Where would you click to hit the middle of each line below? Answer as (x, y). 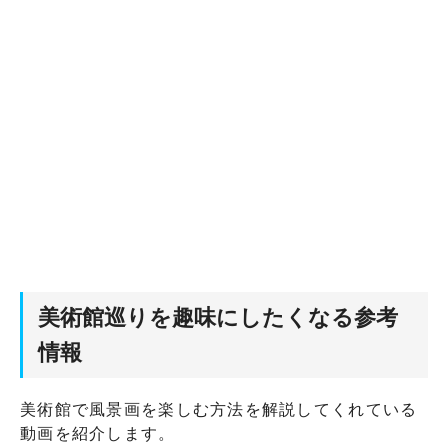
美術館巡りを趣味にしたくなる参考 (218, 317)
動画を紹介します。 (98, 433)
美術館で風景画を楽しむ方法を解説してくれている (219, 409)
